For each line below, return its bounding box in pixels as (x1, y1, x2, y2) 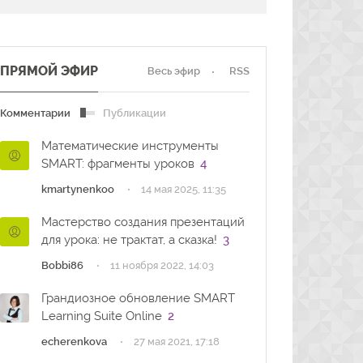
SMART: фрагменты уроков (41, 156, 194, 171)
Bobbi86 (41, 259, 83, 271)
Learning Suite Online (41, 309, 162, 323)
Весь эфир (147, 65, 200, 77)
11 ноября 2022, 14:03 (109, 259, 214, 271)
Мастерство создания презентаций (41, 215, 245, 229)
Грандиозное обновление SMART (41, 291, 235, 305)
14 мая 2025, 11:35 (140, 183, 226, 195)
